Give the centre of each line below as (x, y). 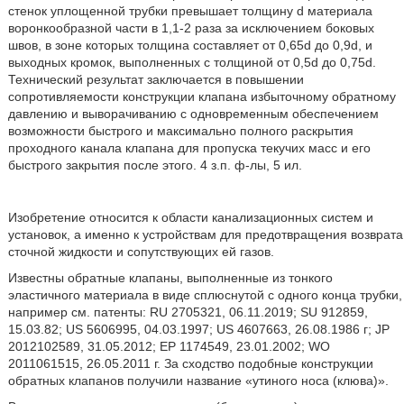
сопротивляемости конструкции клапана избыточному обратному (202, 96)
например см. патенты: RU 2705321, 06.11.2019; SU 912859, (188, 312)
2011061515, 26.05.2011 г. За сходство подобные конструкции (190, 363)
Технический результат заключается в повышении (156, 79)
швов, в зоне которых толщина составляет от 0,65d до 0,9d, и (190, 45)
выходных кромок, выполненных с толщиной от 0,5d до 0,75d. (192, 62)
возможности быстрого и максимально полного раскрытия (180, 131)
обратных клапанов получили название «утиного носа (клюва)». (198, 381)
